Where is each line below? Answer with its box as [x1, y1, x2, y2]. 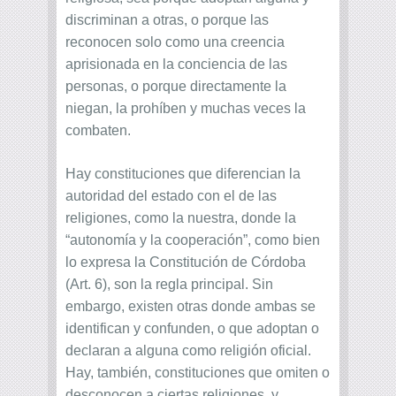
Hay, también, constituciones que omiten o [65, 365, 330, 381]
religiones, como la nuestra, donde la [65, 210, 296, 226]
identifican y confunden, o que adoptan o [65, 321, 319, 337]
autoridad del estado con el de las [65, 188, 277, 204]
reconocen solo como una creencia [65, 34, 285, 50]
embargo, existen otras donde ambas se [65, 299, 316, 315]
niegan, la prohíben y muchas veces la [65, 101, 306, 117]
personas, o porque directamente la [65, 79, 286, 95]
